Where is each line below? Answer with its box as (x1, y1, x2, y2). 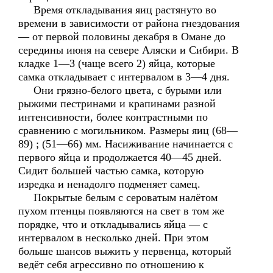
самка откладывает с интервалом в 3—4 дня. (18, 71, 230, 83)
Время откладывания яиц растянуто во (18, 4, 216, 16)
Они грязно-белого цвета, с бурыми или (18, 84, 222, 96)
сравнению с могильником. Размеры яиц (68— (18, 124, 238, 136)
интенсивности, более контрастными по (18, 111, 208, 123)
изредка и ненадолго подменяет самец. (18, 178, 200, 190)
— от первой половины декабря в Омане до (18, 30, 225, 43)
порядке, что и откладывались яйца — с (18, 218, 208, 230)
